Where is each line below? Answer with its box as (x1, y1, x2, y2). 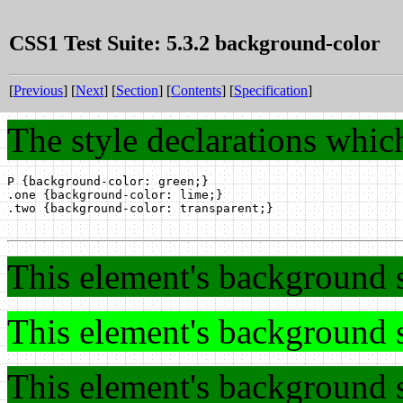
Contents (171, 82, 221, 98)
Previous (13, 82, 63, 98)
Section (116, 82, 158, 98)
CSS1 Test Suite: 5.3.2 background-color (9, 31, 381, 55)
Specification (234, 82, 308, 98)
